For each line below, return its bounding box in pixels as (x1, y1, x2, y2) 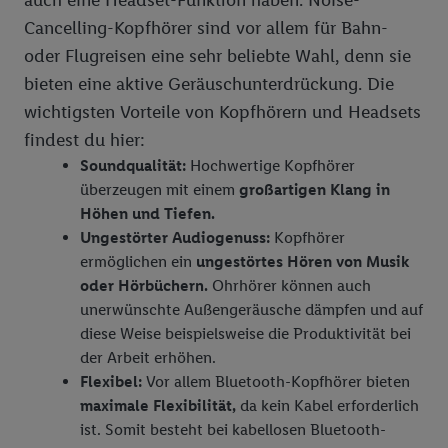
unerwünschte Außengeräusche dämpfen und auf (80, 300, 423, 319)
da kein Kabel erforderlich (236, 396, 419, 415)
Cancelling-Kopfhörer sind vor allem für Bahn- (24, 17, 388, 39)
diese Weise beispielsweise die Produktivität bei (80, 324, 411, 343)
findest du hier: (24, 129, 145, 151)
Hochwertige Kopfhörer (186, 156, 355, 175)
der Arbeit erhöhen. (80, 348, 216, 367)
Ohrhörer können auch (208, 276, 371, 295)
